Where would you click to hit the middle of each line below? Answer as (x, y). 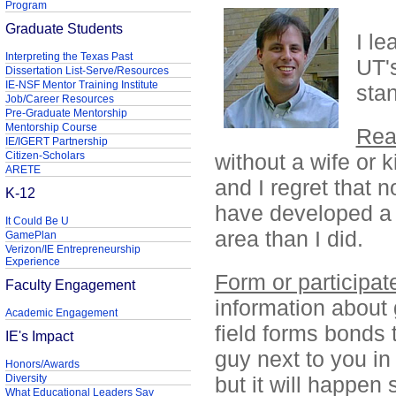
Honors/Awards (42, 364)
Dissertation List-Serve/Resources (87, 71)
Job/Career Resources (59, 99)
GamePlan (30, 235)
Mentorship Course (51, 127)
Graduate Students (64, 28)
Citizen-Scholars (45, 156)
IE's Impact (39, 336)
